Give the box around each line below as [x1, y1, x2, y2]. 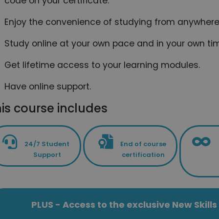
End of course [120, 139, 166, 149]
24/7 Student [24, 139, 70, 149]
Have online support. [4, 80, 91, 92]
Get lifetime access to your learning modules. [4, 59, 200, 71]
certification [121, 150, 165, 159]
